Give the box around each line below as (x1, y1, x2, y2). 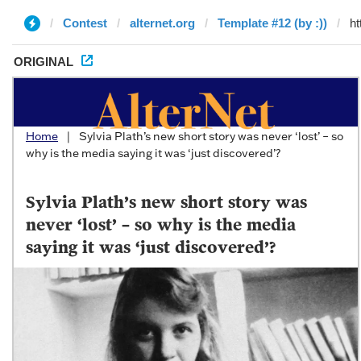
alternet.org (130, 16, 195, 30)
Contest (63, 16, 107, 30)
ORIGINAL (14, 55, 73, 68)
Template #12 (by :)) (218, 16, 327, 30)
